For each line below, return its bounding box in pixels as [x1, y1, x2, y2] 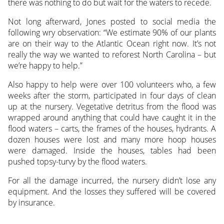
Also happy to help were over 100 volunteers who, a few [7, 78, 216, 90]
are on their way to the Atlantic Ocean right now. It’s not [7, 37, 216, 49]
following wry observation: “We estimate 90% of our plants [7, 26, 216, 38]
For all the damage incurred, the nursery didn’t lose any [7, 174, 216, 186]
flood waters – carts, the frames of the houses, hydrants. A [7, 122, 216, 134]
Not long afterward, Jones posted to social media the [7, 15, 216, 27]
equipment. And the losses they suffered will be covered [7, 185, 216, 197]
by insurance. [7, 196, 55, 208]
